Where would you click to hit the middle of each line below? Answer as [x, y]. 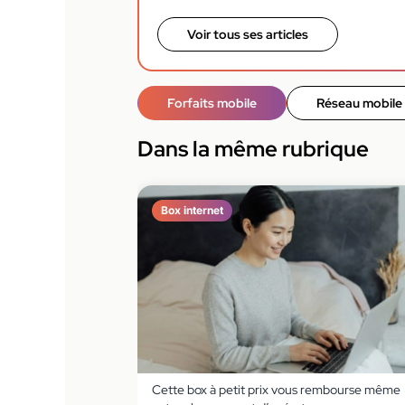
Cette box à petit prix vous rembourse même [276, 390]
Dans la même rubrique [253, 149]
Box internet [192, 210]
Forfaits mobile [212, 103]
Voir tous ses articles [248, 34]
